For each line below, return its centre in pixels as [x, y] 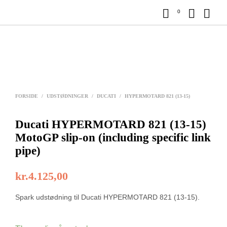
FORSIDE [27, 96]
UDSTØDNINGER [67, 96]
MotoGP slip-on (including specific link [113, 137]
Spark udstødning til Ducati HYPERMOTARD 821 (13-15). [107, 197]
